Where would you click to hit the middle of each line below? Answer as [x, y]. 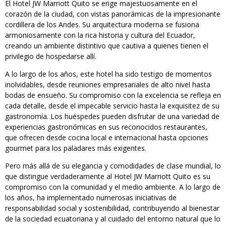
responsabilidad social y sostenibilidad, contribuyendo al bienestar [112, 208]
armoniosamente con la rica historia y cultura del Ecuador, [100, 35]
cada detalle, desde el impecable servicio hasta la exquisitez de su [112, 106]
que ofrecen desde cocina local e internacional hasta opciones [107, 138]
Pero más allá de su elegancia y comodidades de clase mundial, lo [113, 166]
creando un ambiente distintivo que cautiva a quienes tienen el [107, 46]
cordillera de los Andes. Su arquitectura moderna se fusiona [102, 25]
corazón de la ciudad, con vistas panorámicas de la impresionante [113, 14]
